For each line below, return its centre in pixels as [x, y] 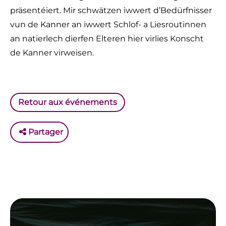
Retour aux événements [68, 102]
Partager [45, 132]
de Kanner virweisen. [52, 53]
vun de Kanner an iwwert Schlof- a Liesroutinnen [108, 25]
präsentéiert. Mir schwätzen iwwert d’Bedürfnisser [111, 11]
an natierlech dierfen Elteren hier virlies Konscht [107, 39]
